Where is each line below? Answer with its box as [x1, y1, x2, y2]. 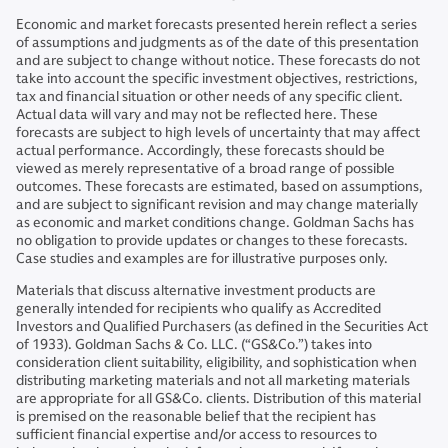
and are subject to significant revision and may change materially [16, 196, 418, 213]
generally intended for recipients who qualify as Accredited [16, 300, 381, 317]
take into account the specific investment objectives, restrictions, [16, 70, 418, 87]
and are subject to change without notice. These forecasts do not [16, 52, 420, 69]
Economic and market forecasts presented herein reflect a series [16, 16, 417, 33]
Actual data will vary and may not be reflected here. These [16, 106, 378, 123]
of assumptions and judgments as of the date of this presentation [16, 34, 419, 51]
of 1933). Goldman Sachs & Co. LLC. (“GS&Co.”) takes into [16, 336, 372, 353]
